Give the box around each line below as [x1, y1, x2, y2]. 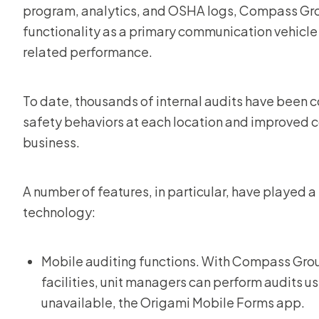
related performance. [23, 43, 152, 60]
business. [23, 134, 80, 150]
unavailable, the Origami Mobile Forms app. [41, 294, 305, 310]
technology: [23, 204, 95, 220]
